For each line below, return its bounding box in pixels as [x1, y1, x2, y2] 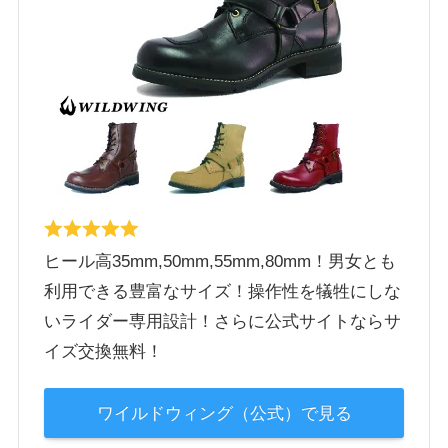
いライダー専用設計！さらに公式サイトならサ [44, 311, 402, 331]
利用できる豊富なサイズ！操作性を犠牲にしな [44, 281, 402, 301]
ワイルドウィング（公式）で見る [96, 403, 352, 423]
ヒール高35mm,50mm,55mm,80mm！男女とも [44, 251, 397, 271]
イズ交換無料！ [44, 341, 164, 361]
